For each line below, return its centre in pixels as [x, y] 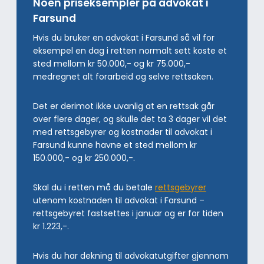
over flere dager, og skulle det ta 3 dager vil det [130, 119]
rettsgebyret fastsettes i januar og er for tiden [128, 213]
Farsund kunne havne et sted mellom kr [115, 145]
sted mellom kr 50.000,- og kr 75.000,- [112, 63]
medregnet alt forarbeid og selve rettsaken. [123, 76]
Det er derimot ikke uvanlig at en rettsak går [124, 106]
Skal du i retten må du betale [94, 187]
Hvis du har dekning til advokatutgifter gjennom [131, 255]
